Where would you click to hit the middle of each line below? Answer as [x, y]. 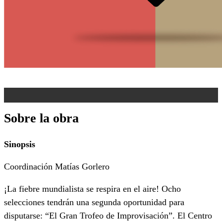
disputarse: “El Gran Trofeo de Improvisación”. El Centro [108, 216]
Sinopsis [20, 144]
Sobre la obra [41, 118]
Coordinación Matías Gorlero [57, 166]
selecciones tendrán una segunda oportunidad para [94, 202]
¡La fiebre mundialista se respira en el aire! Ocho [92, 189]
